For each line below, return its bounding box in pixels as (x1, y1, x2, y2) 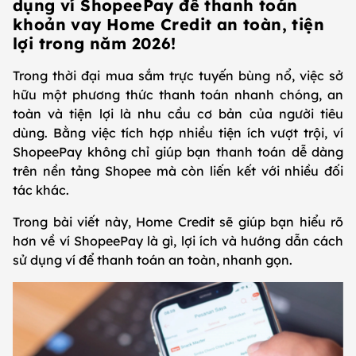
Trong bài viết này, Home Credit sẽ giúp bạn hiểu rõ (13, 214, 343, 230)
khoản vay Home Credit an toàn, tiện (13, 14, 324, 35)
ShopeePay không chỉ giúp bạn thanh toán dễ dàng (13, 144, 343, 161)
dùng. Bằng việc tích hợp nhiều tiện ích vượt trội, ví (13, 125, 343, 141)
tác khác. (13, 182, 79, 199)
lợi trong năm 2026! (13, 33, 176, 54)
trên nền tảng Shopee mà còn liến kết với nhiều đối (13, 163, 343, 180)
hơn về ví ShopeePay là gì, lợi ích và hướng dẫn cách (13, 233, 343, 250)
